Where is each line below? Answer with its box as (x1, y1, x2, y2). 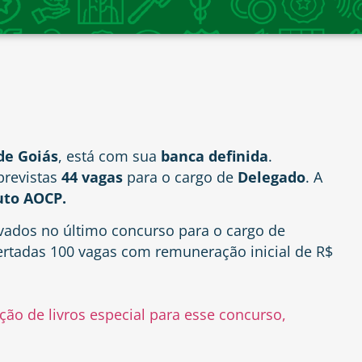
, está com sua (58, 145, 157, 166)
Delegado (238, 166, 305, 187)
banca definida (157, 145, 268, 166)
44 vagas (61, 166, 123, 187)
